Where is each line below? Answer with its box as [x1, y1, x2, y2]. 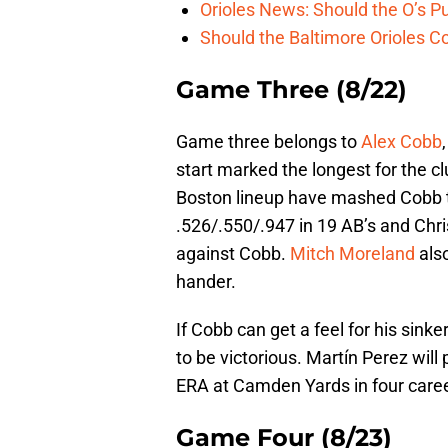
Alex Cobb [361, 131, 442, 153]
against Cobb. [176, 243, 290, 265]
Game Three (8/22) [176, 75, 407, 105]
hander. [176, 271, 236, 293]
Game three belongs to [176, 131, 361, 153]
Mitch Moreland [290, 243, 415, 265]
